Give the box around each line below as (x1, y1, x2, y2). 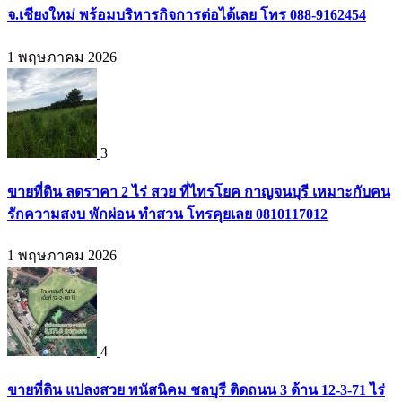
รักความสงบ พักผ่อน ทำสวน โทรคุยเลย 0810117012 (7, 205, 328, 222)
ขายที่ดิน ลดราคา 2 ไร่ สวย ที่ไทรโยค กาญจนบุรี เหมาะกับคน (7, 183, 390, 199)
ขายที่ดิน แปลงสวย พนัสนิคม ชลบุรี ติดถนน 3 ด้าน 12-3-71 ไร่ (7, 382, 385, 398)
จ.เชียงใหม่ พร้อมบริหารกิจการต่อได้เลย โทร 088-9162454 (7, 7, 366, 23)
